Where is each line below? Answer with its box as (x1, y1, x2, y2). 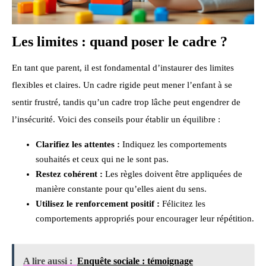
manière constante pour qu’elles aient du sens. (36, 183, 207, 194)
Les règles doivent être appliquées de (103, 169, 242, 179)
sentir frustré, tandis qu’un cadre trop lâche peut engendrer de (12, 97, 240, 107)
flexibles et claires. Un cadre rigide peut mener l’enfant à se (12, 80, 232, 90)
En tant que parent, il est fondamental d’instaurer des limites (12, 62, 234, 72)
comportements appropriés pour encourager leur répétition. (36, 213, 254, 223)
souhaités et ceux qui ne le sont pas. (36, 154, 169, 164)
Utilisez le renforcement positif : (36, 198, 160, 208)
